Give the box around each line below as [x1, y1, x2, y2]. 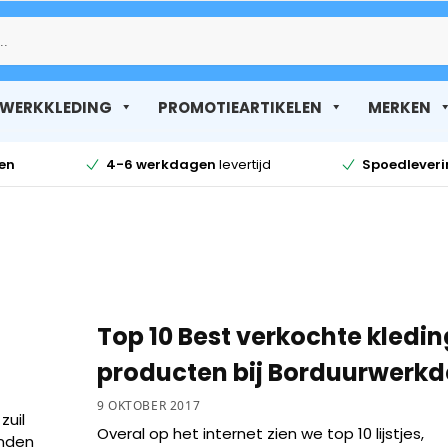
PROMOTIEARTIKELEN [157, 96, 322, 118]
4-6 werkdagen [105, 154, 216, 174]
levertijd [215, 154, 271, 174]
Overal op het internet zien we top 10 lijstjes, [96, 422, 424, 444]
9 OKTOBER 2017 [96, 396, 201, 414]
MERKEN [367, 96, 431, 118]
